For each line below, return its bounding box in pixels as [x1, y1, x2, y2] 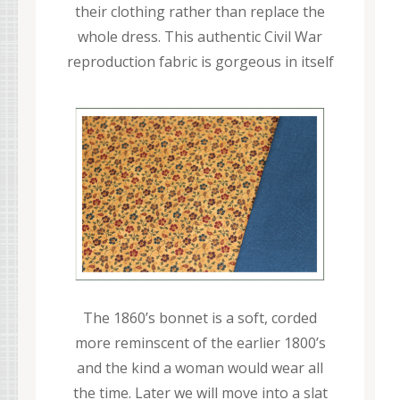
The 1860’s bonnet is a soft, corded [83, 307, 317, 328]
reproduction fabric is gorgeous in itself [66, 51, 334, 71]
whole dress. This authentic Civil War [78, 26, 322, 46]
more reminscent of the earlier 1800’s [74, 332, 326, 353]
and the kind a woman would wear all [77, 357, 323, 378]
